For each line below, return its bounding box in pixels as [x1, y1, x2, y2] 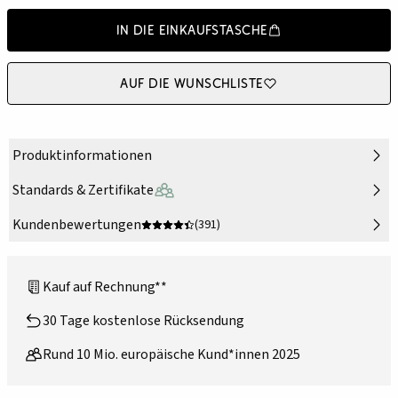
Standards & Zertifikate [12, 180, 154, 201]
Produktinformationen [12, 146, 152, 166]
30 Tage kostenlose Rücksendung [43, 311, 244, 331]
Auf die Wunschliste [120, 75, 264, 92]
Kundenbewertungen [12, 215, 141, 235]
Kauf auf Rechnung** [43, 277, 167, 298]
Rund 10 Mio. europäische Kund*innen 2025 [43, 345, 300, 365]
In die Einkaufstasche [115, 21, 268, 39]
